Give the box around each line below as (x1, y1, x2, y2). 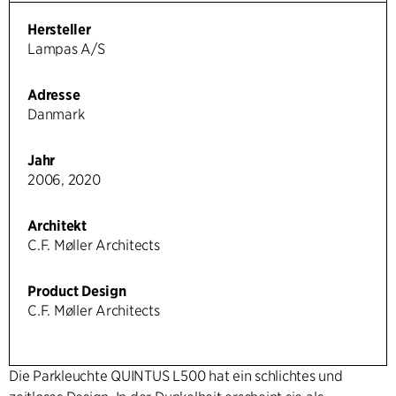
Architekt (27, 217, 87, 235)
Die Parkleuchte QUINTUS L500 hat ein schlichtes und (9, 368, 343, 385)
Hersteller (27, 21, 91, 39)
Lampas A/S (27, 41, 105, 58)
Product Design (27, 283, 126, 301)
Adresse (27, 87, 80, 104)
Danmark (27, 106, 85, 124)
